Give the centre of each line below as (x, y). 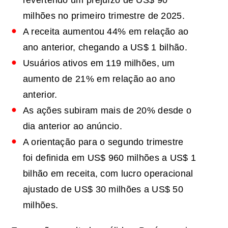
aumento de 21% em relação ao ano (99, 79)
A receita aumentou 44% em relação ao (106, 31)
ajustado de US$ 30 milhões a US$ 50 (103, 189)
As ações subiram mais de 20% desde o (107, 110)
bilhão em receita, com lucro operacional (108, 173)
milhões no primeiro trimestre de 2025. (104, 16)
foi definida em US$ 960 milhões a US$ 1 (109, 158)
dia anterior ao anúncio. (72, 126)
